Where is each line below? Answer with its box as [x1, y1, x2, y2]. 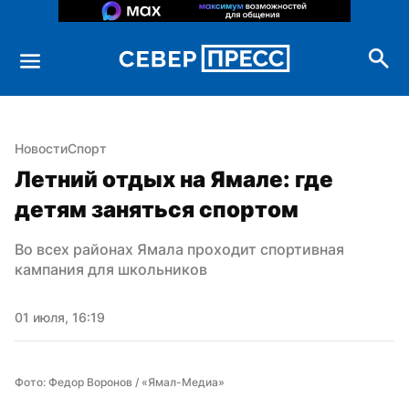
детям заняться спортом [15, 195, 299, 223]
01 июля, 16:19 [15, 309, 105, 325]
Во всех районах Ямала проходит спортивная [15, 239, 344, 258]
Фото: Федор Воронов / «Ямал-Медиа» [15, 374, 225, 389]
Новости [15, 140, 68, 156]
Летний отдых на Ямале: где [15, 165, 333, 193]
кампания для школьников [15, 259, 207, 278]
